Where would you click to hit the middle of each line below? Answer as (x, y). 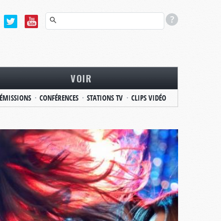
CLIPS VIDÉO (148, 98)
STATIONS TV (105, 98)
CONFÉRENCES (59, 98)
